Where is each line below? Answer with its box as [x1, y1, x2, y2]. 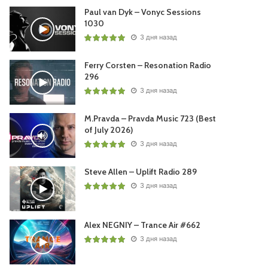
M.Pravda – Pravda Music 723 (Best [84, 113, 217, 124]
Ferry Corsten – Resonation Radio [84, 60, 212, 71]
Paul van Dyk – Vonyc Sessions [84, 7, 202, 17]
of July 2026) [84, 124, 133, 135]
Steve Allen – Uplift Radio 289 [84, 166, 197, 177]
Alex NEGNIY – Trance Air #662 [84, 220, 201, 230]
